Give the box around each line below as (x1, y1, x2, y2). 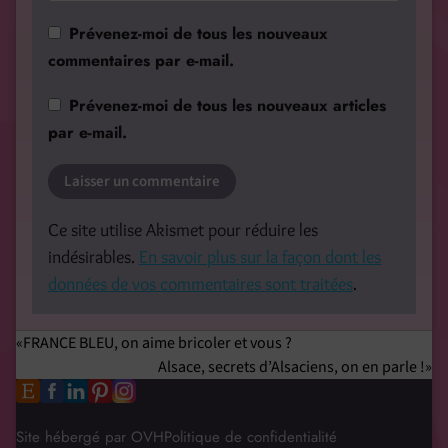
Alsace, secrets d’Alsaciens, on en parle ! (158, 356, 425, 379)
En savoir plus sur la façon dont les (139, 246, 381, 269)
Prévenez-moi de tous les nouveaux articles (69, 94, 386, 118)
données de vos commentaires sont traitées (48, 273, 353, 296)
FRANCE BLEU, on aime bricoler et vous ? (23, 332, 292, 355)
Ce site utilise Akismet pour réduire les (48, 219, 318, 242)
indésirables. (48, 246, 139, 269)
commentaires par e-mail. (48, 49, 234, 73)
